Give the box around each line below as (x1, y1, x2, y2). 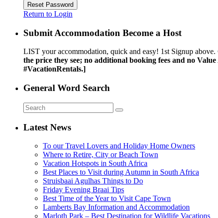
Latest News (23, 122, 71, 132)
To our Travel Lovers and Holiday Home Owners (43, 142, 195, 150)
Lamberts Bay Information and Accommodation (43, 203, 190, 212)
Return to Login (23, 9, 73, 18)
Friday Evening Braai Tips (43, 185, 124, 194)
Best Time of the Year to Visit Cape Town (43, 194, 171, 203)
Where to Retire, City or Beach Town (43, 150, 158, 159)
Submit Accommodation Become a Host (23, 27, 182, 38)
